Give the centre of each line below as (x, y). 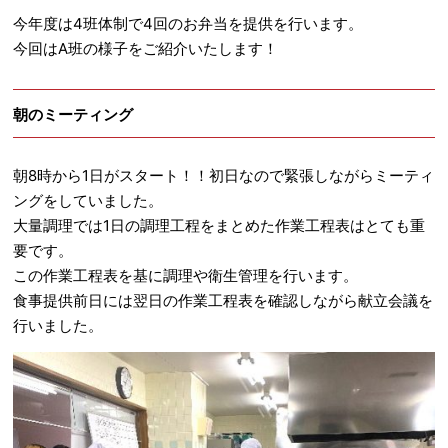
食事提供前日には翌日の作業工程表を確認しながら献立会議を (223, 300)
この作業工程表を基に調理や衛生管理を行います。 (186, 275)
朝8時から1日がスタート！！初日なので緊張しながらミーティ (224, 175)
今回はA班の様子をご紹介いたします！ (146, 48)
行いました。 (58, 325)
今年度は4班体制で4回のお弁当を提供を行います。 (188, 23)
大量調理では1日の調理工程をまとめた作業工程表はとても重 (219, 225)
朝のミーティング (73, 114)
